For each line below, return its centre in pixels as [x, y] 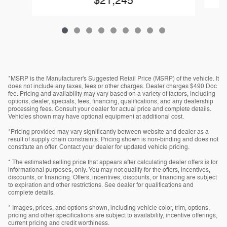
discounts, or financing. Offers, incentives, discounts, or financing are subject [112, 177]
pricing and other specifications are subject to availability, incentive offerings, [113, 215]
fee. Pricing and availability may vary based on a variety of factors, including [112, 93]
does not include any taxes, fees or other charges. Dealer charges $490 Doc [112, 86]
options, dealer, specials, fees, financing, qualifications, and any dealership [111, 101]
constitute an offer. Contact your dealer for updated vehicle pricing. [99, 147]
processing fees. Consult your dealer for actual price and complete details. [110, 109]
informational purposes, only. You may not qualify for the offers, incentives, [109, 169]
